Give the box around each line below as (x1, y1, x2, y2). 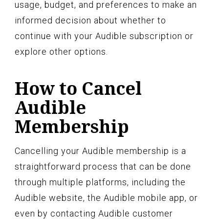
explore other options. (15, 46, 108, 57)
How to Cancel (15, 76, 142, 101)
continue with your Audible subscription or (15, 31, 194, 42)
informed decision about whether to (15, 15, 166, 26)
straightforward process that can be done (15, 161, 191, 172)
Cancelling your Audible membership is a (15, 146, 186, 156)
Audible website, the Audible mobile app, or (15, 193, 198, 203)
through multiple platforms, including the (15, 177, 186, 188)
